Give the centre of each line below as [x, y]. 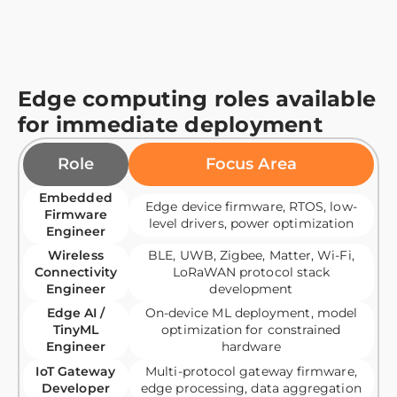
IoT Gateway [76, 372]
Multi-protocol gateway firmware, [251, 372]
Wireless [76, 256]
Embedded [76, 198]
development [251, 289]
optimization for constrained [251, 330]
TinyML [76, 330]
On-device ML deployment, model [251, 313]
